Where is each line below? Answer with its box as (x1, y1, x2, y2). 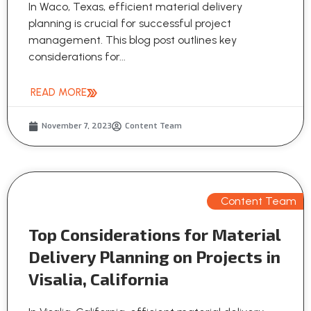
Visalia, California (28, 269, 169, 289)
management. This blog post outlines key (28, 33, 237, 47)
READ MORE (31, 86, 87, 99)
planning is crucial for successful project (28, 17, 231, 31)
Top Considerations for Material (28, 224, 280, 245)
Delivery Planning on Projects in (28, 246, 280, 267)
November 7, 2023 (42, 121, 112, 132)
